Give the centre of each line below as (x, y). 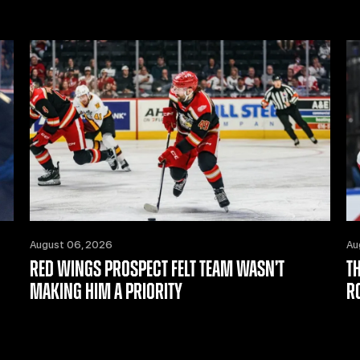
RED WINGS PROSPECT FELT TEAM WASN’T (157, 270)
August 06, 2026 (71, 244)
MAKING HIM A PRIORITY (106, 292)
